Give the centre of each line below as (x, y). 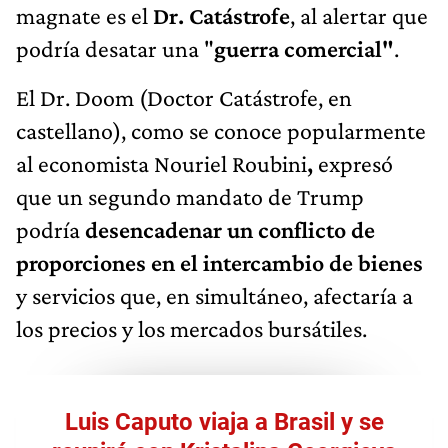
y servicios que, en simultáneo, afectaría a (214, 295)
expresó (353, 163)
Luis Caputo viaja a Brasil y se (224, 421)
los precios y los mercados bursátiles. (191, 328)
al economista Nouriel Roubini (161, 163)
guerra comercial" (304, 48)
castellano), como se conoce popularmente (221, 130)
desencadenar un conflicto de (230, 229)
